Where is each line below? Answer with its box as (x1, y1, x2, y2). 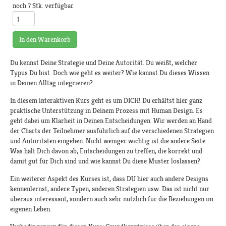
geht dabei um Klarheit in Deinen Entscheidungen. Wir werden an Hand (10, 117, 212, 125)
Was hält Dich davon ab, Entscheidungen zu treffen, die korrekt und (10, 147, 202, 155)
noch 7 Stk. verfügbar (13, 2, 74, 10)
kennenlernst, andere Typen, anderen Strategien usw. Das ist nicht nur (10, 185, 209, 193)
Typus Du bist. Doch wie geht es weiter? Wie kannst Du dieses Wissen (10, 69, 209, 77)
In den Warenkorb (19, 35, 71, 44)
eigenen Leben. (10, 205, 51, 213)
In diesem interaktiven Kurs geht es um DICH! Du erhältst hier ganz (10, 96, 202, 105)
